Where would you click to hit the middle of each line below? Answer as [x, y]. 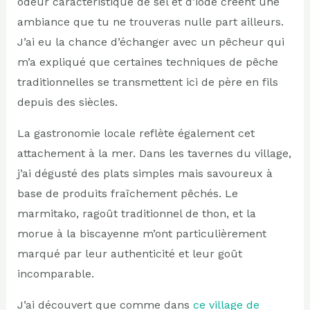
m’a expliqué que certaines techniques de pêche [147, 62]
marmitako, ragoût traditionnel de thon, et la [136, 213]
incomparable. [55, 273]
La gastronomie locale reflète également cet [136, 133]
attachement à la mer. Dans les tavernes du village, [154, 153]
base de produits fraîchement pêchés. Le [127, 193]
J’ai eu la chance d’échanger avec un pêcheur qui [151, 42]
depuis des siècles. [67, 102]
